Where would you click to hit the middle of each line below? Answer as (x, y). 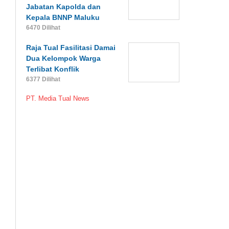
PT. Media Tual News (58, 98)
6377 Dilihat (43, 79)
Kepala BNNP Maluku (63, 17)
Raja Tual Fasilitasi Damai (71, 47)
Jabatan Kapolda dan (64, 6)
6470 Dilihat (43, 27)
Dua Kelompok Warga (64, 58)
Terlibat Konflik (53, 69)
